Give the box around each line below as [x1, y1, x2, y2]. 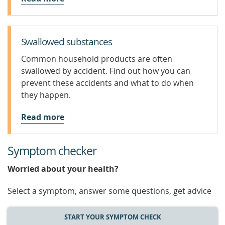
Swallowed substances [21, 35, 112, 48]
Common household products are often [21, 53, 172, 64]
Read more [21, 111, 64, 123]
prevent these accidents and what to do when [21, 77, 194, 88]
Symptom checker [8, 143, 96, 159]
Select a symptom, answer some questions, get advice [8, 185, 211, 196]
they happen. [21, 89, 71, 100]
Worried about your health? [8, 163, 119, 174]
